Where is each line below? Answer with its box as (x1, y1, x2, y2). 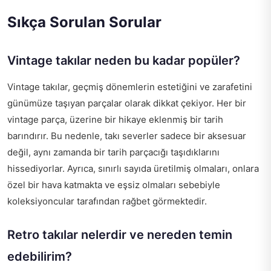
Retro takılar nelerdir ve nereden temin (7, 227, 232, 242)
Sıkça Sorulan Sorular (7, 13, 162, 31)
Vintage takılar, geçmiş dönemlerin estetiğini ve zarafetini (7, 80, 252, 93)
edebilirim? (7, 249, 72, 264)
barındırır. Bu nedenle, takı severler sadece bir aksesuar (7, 129, 246, 142)
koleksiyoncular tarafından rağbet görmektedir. (7, 195, 207, 207)
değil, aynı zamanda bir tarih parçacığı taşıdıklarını (7, 146, 220, 158)
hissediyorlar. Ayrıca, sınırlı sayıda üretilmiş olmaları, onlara (7, 162, 259, 174)
